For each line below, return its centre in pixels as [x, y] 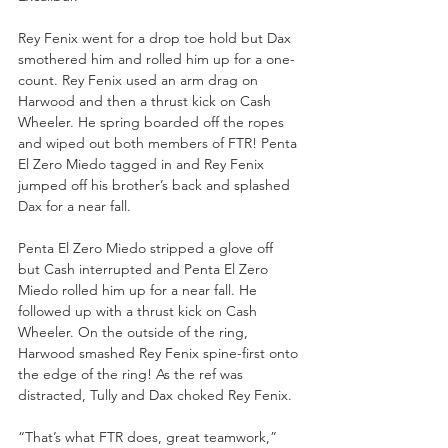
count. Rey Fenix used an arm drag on [140, 79]
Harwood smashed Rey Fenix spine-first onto [160, 352]
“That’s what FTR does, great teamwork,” [149, 436]
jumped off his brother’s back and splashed [156, 184]
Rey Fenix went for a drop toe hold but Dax [156, 37]
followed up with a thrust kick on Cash [139, 310]
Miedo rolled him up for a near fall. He [139, 289]
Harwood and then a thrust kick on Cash [146, 100]
